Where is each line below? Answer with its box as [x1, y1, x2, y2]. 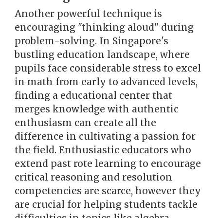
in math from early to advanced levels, [15, 76, 198, 88]
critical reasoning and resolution [15, 171, 172, 183]
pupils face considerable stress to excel [15, 62, 201, 74]
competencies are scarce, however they [15, 185, 201, 197]
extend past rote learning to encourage [15, 158, 201, 169]
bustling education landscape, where [15, 49, 190, 60]
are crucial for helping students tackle [15, 199, 198, 210]
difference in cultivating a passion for [15, 130, 196, 142]
